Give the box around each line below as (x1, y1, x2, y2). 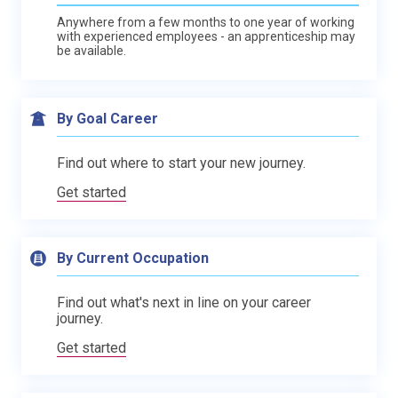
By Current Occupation (57, 250, 209, 267)
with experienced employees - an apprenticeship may (57, 29, 355, 44)
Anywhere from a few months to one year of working (57, 15, 354, 29)
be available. (57, 44, 126, 58)
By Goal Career (57, 110, 158, 127)
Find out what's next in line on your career (57, 294, 311, 311)
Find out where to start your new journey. (57, 155, 306, 171)
